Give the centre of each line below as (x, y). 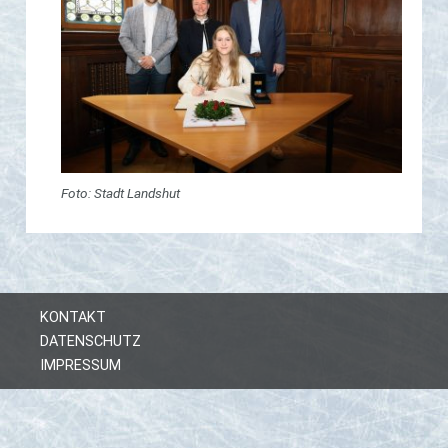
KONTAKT (73, 318)
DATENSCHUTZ (90, 342)
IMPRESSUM (80, 366)
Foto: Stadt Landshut (120, 193)
